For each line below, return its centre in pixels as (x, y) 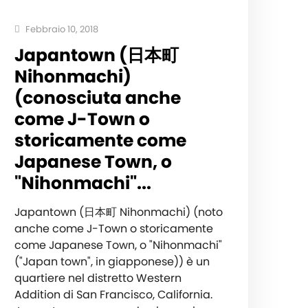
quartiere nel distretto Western (98, 278)
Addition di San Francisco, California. (113, 294)
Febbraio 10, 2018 (60, 29)
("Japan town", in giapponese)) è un (112, 261)
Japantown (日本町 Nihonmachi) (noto (118, 212)
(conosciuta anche (97, 98)
